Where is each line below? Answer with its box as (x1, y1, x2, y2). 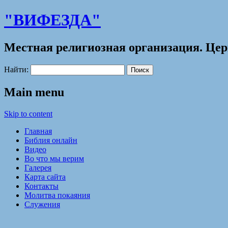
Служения (24, 199, 60, 209)
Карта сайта (24, 172, 66, 181)
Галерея (24, 163, 51, 172)
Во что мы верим (24, 154, 84, 163)
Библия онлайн (24, 135, 77, 145)
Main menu (4, 85, 64, 99)
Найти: (4, 65, 28, 74)
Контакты (24, 181, 59, 190)
